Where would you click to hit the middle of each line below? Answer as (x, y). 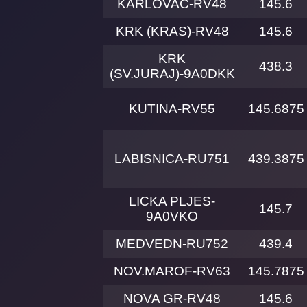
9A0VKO (172, 217)
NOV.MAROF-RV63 (172, 271)
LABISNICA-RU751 (172, 159)
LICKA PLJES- (172, 201)
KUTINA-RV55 (172, 109)
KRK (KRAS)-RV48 (172, 32)
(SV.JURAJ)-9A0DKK (172, 74)
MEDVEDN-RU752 (172, 244)
